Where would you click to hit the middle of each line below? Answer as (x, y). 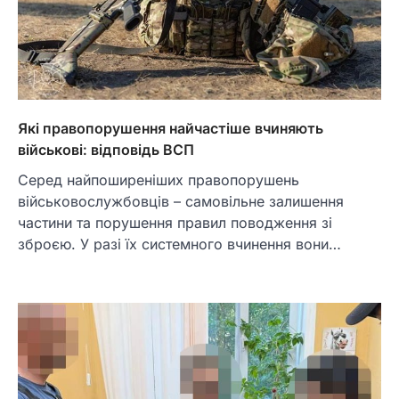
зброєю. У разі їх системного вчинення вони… (179, 244)
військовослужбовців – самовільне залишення (181, 201)
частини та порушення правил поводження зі (175, 222)
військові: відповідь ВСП (106, 149)
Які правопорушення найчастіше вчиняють (171, 128)
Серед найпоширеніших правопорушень (159, 179)
